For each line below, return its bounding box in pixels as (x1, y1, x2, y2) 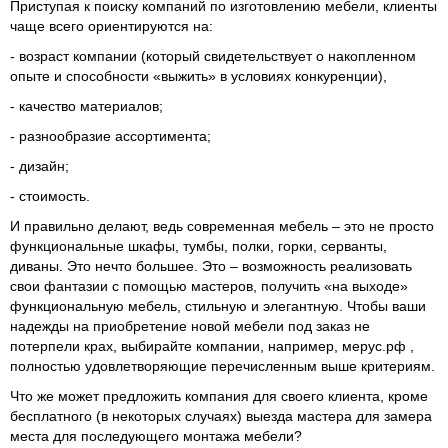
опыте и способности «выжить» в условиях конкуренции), (10, 67, 387, 84)
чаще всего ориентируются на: (10, 17, 213, 34)
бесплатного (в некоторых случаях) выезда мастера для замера (10, 407, 432, 424)
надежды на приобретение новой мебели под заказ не (10, 317, 370, 334)
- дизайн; (10, 157, 69, 174)
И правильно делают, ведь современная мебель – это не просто (10, 217, 434, 234)
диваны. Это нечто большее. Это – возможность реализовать (10, 257, 412, 274)
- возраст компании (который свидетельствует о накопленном (10, 47, 416, 64)
